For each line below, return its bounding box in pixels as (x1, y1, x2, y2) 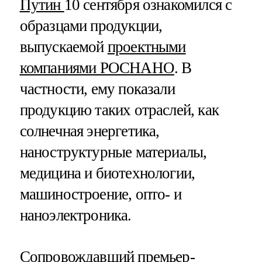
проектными (107, 37, 186, 56)
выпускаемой (19, 37, 108, 56)
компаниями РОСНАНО (19, 58, 174, 77)
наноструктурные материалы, (19, 143, 207, 161)
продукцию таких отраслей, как (19, 101, 219, 119)
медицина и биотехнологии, (19, 164, 195, 182)
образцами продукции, (19, 16, 163, 35)
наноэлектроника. (19, 206, 132, 224)
